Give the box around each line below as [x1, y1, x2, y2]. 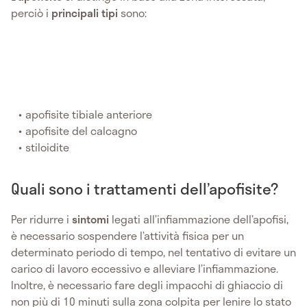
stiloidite [25, 138, 70, 156]
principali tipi [51, 3, 121, 21]
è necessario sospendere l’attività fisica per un [11, 226, 244, 244]
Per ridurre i [11, 210, 72, 228]
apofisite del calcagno [25, 121, 138, 139]
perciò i [11, 3, 51, 21]
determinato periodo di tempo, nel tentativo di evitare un [11, 243, 296, 260]
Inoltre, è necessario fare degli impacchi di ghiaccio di [11, 275, 283, 293]
